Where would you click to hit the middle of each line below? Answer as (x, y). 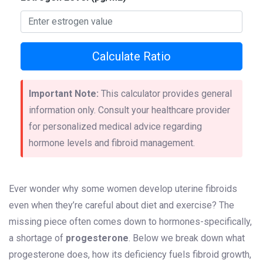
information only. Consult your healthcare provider (129, 110)
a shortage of (37, 238)
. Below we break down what (187, 238)
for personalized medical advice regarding (115, 127)
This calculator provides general (165, 94)
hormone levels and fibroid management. (112, 143)
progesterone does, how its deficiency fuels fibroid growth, (130, 255)
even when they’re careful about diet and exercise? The (122, 205)
